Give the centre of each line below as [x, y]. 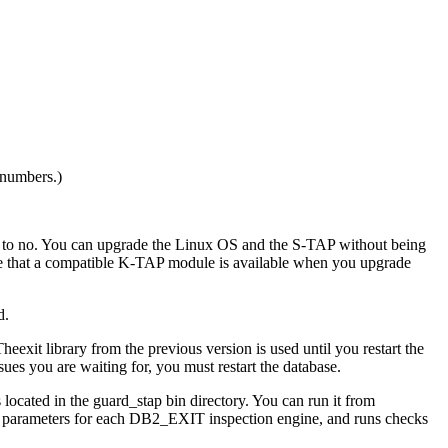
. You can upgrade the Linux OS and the [163, 245]
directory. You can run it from [280, 401]
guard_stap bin [139, 401]
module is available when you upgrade [287, 263]
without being [380, 245]
